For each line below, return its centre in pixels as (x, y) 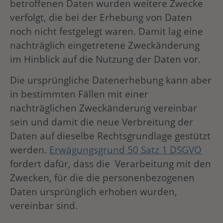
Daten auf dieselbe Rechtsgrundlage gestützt (110, 136)
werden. (30, 150)
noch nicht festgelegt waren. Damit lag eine (107, 31)
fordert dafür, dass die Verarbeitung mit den (111, 164)
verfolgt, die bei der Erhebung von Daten (101, 17)
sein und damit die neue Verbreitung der (102, 122)
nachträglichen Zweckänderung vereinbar (104, 108)
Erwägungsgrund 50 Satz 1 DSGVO (125, 150)
